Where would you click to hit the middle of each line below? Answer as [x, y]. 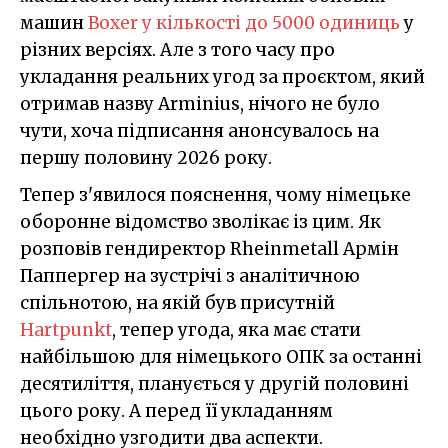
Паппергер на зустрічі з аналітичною [190, 275]
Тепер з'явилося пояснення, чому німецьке [215, 194]
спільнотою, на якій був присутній [177, 302]
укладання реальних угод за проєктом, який [222, 76]
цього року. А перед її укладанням [176, 410]
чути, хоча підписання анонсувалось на [199, 130]
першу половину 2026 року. [146, 157]
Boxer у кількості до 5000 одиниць [244, 22]
